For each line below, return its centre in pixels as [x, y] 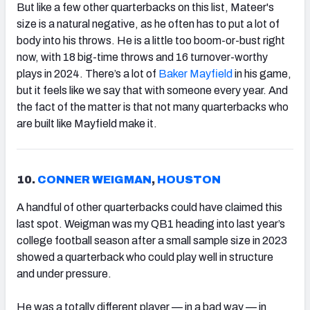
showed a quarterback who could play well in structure [145, 257]
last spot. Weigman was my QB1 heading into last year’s [151, 224]
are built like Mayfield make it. [87, 124]
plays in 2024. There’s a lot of [88, 74]
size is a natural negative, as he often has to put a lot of [148, 24]
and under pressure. [64, 274]
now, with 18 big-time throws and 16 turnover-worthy [142, 57]
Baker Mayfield [195, 74]
